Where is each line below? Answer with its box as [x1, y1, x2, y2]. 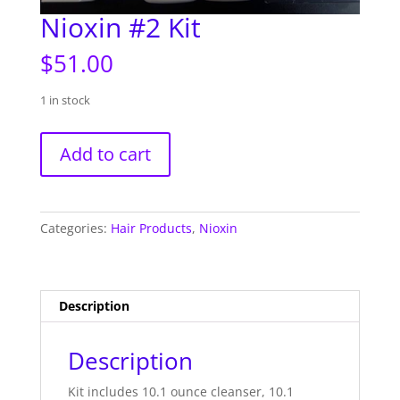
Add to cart [59, 141, 151, 166]
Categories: [39, 219, 111, 237]
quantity [38, 194, 89, 212]
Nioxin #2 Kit [39, 8, 201, 46]
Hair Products [110, 219, 192, 237]
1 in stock [39, 91, 90, 108]
